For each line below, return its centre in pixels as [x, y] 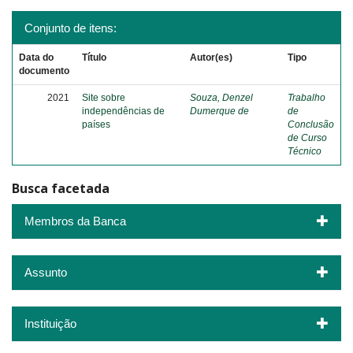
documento [44, 71]
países [96, 124]
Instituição [50, 323]
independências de [123, 111]
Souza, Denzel [221, 98]
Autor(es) [211, 58]
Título [94, 58]
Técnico [305, 151]
